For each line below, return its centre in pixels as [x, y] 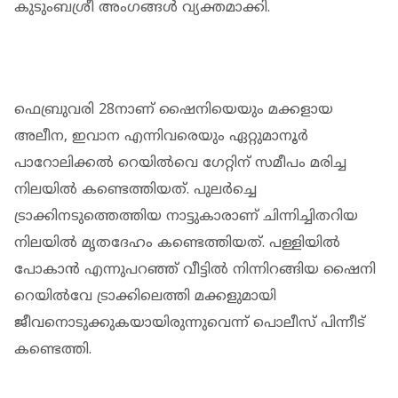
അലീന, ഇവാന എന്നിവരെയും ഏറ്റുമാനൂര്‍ [161, 137]
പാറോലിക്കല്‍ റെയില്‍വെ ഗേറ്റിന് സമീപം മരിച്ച [180, 163]
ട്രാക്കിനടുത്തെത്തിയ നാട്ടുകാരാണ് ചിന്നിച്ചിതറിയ [186, 217]
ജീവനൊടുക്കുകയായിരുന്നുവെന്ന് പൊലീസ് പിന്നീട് [190, 323]
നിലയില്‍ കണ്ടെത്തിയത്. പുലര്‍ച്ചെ [135, 190]
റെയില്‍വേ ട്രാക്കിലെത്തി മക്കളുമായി [145, 297]
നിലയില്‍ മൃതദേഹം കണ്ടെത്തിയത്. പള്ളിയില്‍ [177, 243]
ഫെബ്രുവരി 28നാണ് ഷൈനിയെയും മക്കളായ [174, 110]
